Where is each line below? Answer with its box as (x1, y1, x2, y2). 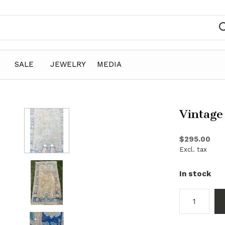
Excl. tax (179, 146, 207, 153)
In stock (179, 169, 211, 178)
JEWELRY (50, 59, 86, 69)
